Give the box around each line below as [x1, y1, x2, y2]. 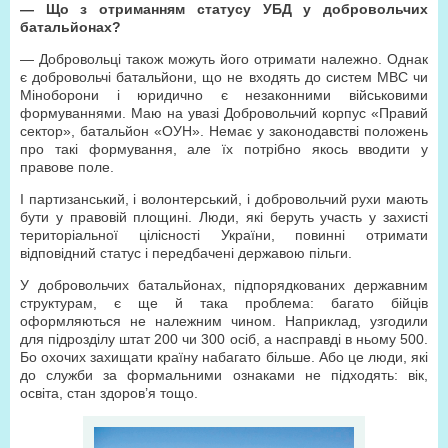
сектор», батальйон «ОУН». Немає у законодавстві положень [20, 123, 428, 139]
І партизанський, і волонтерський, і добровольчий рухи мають [20, 191, 428, 207]
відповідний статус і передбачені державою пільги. [20, 245, 352, 261]
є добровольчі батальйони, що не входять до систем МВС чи [20, 69, 428, 85]
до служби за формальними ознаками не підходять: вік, [20, 367, 428, 383]
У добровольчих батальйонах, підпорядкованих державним [20, 277, 428, 293]
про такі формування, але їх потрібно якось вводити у [20, 141, 428, 157]
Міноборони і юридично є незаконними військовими [20, 87, 428, 103]
